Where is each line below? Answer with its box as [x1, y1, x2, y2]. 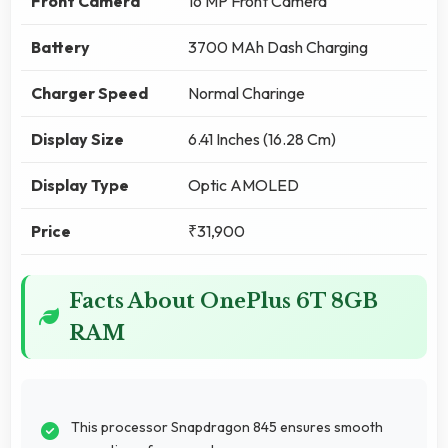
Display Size [31, 128, 124, 149]
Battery [31, 36, 90, 57]
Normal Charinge [188, 82, 305, 103]
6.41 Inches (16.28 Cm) [188, 128, 336, 149]
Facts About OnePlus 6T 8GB [69, 288, 378, 313]
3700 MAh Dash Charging [188, 36, 368, 57]
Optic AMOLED [188, 174, 299, 195]
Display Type [31, 174, 129, 195]
